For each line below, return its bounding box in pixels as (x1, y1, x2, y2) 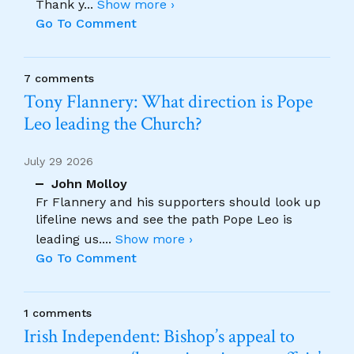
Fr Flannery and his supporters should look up (36, 194, 321, 209)
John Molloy (51, 176, 127, 191)
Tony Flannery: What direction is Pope (24, 88, 313, 114)
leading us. (36, 232, 102, 247)
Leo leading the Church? (24, 111, 202, 136)
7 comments (24, 71, 94, 85)
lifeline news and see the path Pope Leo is (36, 212, 292, 227)
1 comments (24, 307, 92, 319)
